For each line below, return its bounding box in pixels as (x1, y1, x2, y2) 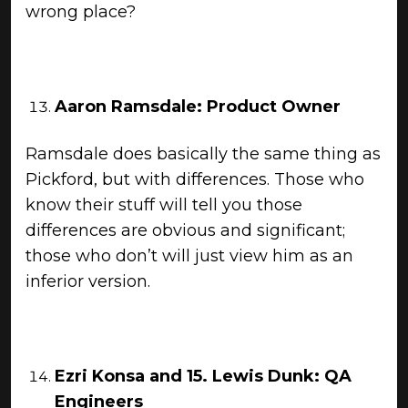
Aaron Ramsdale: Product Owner (55, 97, 341, 117)
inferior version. (25, 271, 150, 291)
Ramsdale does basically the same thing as (25, 144, 381, 164)
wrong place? (25, 2, 136, 22)
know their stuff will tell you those (25, 195, 302, 215)
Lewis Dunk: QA (212, 366, 352, 386)
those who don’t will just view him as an (25, 246, 353, 266)
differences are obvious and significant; (25, 220, 345, 240)
